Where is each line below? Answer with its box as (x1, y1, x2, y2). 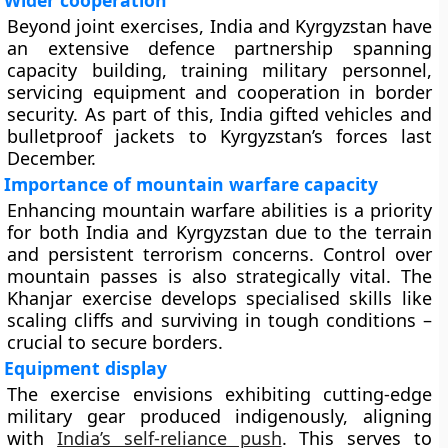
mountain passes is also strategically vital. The (7, 264, 432, 288)
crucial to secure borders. (7, 330, 224, 354)
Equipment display (4, 356, 168, 380)
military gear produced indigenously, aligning (7, 404, 432, 428)
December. (7, 146, 97, 170)
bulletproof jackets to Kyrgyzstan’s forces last (7, 124, 432, 148)
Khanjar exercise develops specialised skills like (7, 286, 432, 310)
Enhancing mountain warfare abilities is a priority (7, 198, 432, 222)
